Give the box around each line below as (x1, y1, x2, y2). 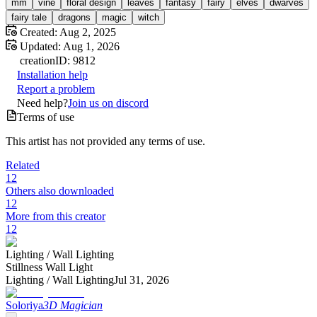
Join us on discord (68, 97, 149, 110)
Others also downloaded (6, 185, 114, 197)
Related (6, 159, 40, 172)
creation (20, 54, 55, 67)
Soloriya (6, 299, 43, 312)
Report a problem (17, 83, 95, 96)
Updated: (17, 40, 61, 53)
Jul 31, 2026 (114, 274, 169, 287)
